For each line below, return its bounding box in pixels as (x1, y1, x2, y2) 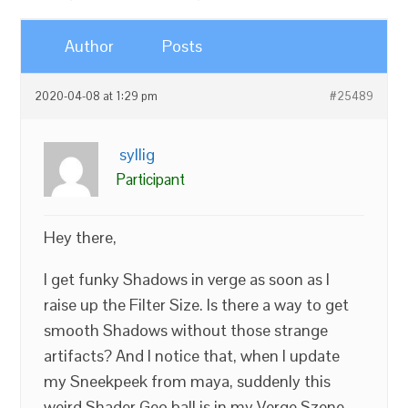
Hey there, (44, 227, 117, 248)
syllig (119, 144, 156, 165)
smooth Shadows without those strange (44, 320, 329, 341)
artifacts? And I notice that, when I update (44, 345, 341, 366)
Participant (117, 169, 186, 189)
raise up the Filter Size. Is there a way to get (44, 294, 350, 315)
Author (65, 36, 115, 56)
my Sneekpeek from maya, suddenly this (44, 371, 331, 392)
